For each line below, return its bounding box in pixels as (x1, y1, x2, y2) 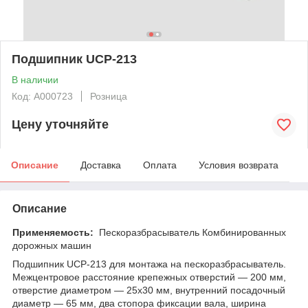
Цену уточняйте (12, 118, 109, 132)
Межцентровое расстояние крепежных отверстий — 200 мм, (12, 271, 286, 283)
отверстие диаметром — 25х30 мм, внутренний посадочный (12, 284, 285, 296)
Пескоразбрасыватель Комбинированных (96, 226, 286, 238)
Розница (90, 90, 127, 102)
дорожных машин (12, 239, 91, 251)
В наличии (12, 74, 58, 85)
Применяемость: (12, 226, 96, 238)
